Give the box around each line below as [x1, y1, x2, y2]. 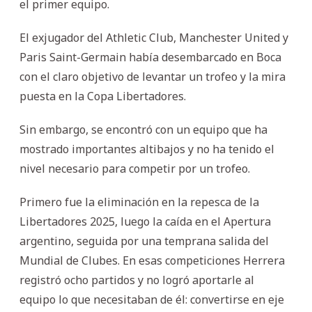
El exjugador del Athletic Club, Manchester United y [19, 29, 288, 45]
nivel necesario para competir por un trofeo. [19, 160, 250, 176]
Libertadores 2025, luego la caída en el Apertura [19, 213, 271, 229]
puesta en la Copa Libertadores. [19, 88, 186, 104]
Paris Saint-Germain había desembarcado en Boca [19, 49, 281, 65]
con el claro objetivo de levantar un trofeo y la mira [19, 68, 286, 84]
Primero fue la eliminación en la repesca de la [19, 194, 259, 210]
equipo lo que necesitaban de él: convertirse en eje [19, 291, 284, 307]
